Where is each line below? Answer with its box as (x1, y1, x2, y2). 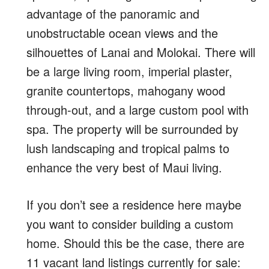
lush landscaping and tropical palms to (26, 139, 229, 157)
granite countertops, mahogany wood (26, 82, 225, 99)
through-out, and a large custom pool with (26, 101, 249, 118)
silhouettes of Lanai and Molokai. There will (26, 43, 255, 61)
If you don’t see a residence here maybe (26, 196, 241, 213)
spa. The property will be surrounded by (26, 120, 238, 138)
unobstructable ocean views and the (26, 24, 218, 41)
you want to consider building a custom (26, 215, 234, 232)
